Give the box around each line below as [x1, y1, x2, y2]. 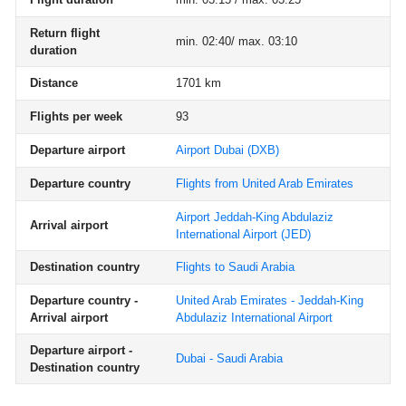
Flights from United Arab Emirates [176, 177, 353, 190]
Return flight [30, 26, 100, 40]
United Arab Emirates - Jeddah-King [176, 294, 363, 307]
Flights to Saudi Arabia [176, 260, 295, 274]
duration [30, 43, 77, 57]
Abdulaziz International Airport [176, 311, 333, 324]
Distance [30, 76, 78, 90]
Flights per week [30, 110, 122, 123]
